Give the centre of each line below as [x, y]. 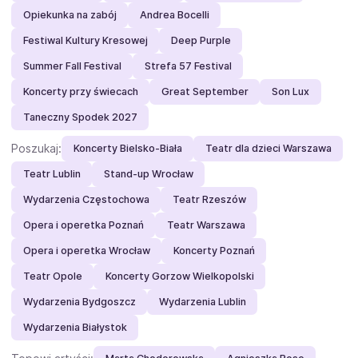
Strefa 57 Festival [188, 66]
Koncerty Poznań [214, 251]
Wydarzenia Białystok [75, 328]
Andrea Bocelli [174, 15]
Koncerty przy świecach [80, 92]
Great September [205, 92]
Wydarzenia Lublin [202, 302]
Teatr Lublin [52, 174]
